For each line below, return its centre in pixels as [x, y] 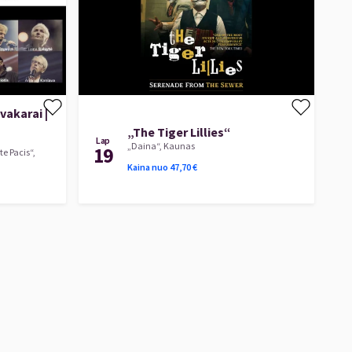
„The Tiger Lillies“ [179, 132]
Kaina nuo [148, 167]
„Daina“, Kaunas [161, 145]
